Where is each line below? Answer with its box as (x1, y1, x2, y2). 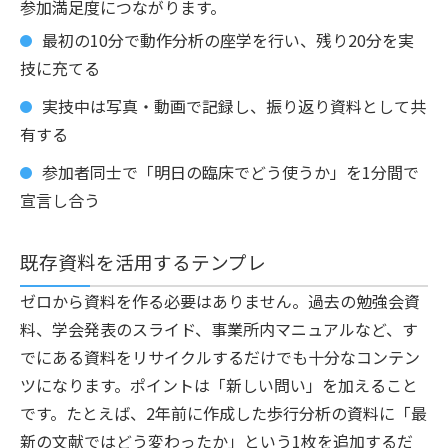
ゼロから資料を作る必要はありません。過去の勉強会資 (20, 288, 420, 313)
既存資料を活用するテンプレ (20, 247, 266, 275)
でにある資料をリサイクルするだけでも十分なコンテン (20, 344, 420, 369)
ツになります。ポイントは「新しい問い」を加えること (20, 372, 418, 397)
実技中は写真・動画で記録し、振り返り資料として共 (42, 93, 426, 118)
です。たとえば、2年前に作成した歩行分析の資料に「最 (20, 400, 427, 425)
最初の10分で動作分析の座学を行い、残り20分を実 (42, 27, 414, 52)
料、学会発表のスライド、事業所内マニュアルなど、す (20, 316, 418, 341)
